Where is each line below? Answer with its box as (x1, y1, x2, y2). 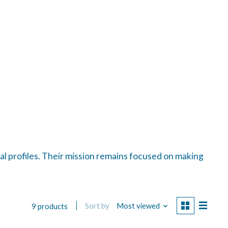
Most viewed (116, 202, 160, 211)
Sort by (85, 202, 110, 211)
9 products (32, 202, 68, 211)
